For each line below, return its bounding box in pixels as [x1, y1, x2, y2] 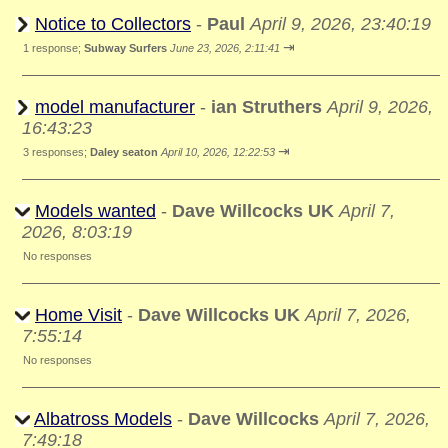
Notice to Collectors [35, 14, 191, 34]
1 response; [23, 42, 84, 54]
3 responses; [23, 146, 90, 158]
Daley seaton [90, 146, 158, 158]
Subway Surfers [84, 42, 167, 54]
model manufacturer [35, 97, 195, 117]
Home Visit [35, 305, 122, 325]
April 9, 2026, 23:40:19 [250, 14, 431, 34]
